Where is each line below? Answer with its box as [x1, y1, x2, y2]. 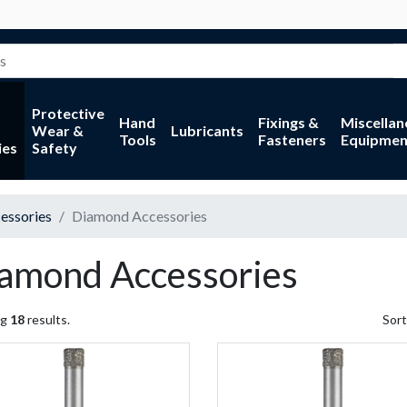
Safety [31, 139, 77, 157]
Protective [31, 104, 104, 123]
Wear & [31, 122, 84, 140]
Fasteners [257, 130, 326, 148]
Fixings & [257, 113, 319, 131]
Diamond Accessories [72, 206, 207, 224]
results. [25, 311, 70, 327]
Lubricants [170, 122, 243, 140]
